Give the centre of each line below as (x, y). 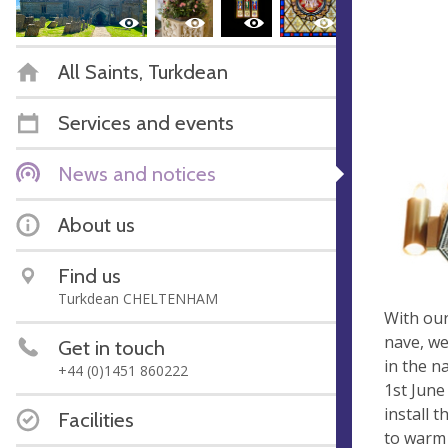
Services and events (146, 122)
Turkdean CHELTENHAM (138, 298)
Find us (89, 275)
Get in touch (111, 347)
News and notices (137, 173)
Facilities (96, 419)
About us (96, 224)
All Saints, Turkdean (143, 71)
